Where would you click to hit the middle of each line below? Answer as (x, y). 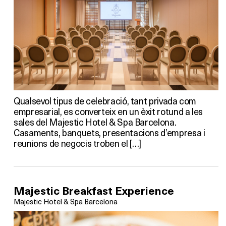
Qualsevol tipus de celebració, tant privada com (105, 100)
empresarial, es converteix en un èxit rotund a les (108, 111)
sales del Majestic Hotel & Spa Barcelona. (95, 122)
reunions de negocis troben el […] (78, 143)
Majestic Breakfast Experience (94, 191)
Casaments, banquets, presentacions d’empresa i (109, 132)
